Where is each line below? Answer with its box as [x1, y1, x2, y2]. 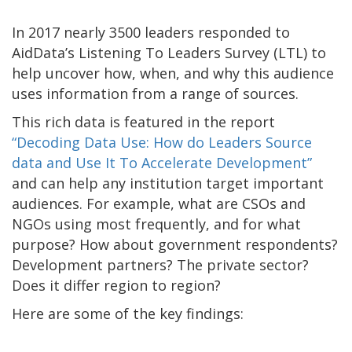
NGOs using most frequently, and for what [12, 214, 301, 233]
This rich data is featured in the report [12, 112, 275, 131]
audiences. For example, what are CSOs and [12, 193, 306, 213]
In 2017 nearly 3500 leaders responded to [12, 22, 290, 42]
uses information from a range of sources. [12, 83, 299, 103]
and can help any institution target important [12, 173, 324, 192]
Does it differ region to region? [12, 275, 221, 295]
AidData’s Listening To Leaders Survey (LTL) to [12, 42, 326, 62]
